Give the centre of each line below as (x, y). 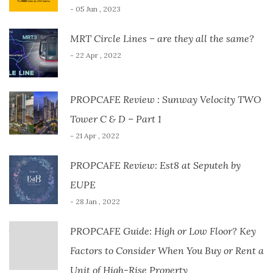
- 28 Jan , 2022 (95, 202)
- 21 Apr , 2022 (95, 136)
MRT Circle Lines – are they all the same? (162, 39)
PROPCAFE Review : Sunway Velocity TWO (166, 100)
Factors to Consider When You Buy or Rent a (167, 251)
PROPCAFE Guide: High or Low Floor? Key (163, 231)
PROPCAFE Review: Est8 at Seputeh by (155, 165)
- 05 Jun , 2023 (95, 9)
